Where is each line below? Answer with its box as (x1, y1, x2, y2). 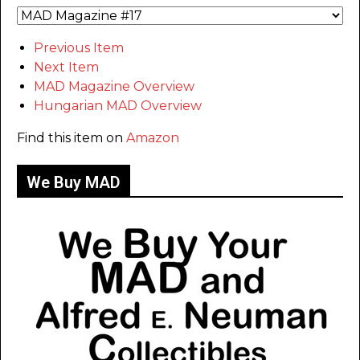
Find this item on (17, 130, 126, 146)
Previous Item (34, 40, 124, 56)
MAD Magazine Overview (34, 79, 194, 95)
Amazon (126, 130, 179, 146)
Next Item (34, 59, 99, 76)
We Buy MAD (27, 173, 121, 193)
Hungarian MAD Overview (34, 98, 202, 114)
